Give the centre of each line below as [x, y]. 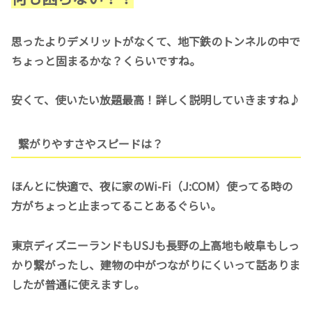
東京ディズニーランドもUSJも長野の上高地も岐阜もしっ [155, 245]
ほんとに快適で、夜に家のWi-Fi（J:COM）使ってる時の [152, 186]
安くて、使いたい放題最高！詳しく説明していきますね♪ [156, 100]
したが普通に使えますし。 [78, 284]
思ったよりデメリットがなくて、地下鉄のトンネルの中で [156, 41]
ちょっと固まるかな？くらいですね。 [106, 60]
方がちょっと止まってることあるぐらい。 [116, 206]
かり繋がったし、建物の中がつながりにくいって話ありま [156, 265]
